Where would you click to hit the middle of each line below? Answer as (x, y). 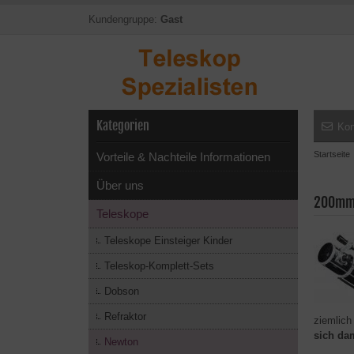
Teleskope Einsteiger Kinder (168, 241)
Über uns (120, 185)
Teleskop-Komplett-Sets (159, 266)
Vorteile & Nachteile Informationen (183, 157)
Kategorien (123, 126)
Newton (121, 342)
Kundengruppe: (124, 19)
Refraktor (125, 316)
